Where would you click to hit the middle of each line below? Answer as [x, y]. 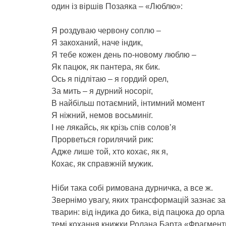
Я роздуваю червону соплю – [106, 31]
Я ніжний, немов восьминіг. [102, 115]
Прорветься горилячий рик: [102, 139]
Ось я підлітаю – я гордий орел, [110, 79]
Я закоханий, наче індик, [97, 43]
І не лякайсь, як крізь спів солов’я [114, 127]
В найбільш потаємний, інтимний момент [128, 103]
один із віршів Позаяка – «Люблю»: [117, 6]
